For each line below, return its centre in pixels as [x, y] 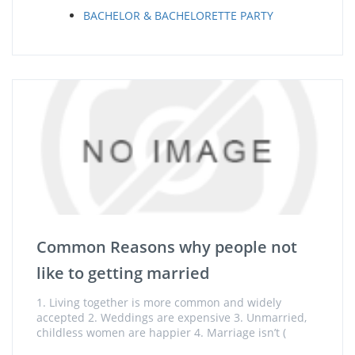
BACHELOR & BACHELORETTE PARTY [178, 15]
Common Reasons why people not [167, 247]
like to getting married [123, 273]
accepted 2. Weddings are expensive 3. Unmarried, [172, 317]
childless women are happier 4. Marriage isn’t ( [161, 332]
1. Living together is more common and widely [159, 302]
